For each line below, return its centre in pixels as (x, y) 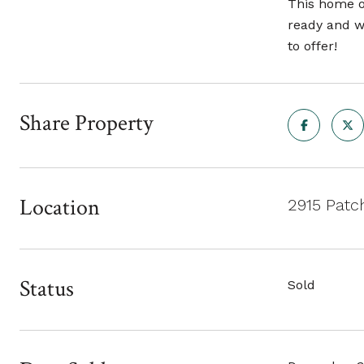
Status (47, 289)
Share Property (86, 123)
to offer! (312, 46)
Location (60, 208)
